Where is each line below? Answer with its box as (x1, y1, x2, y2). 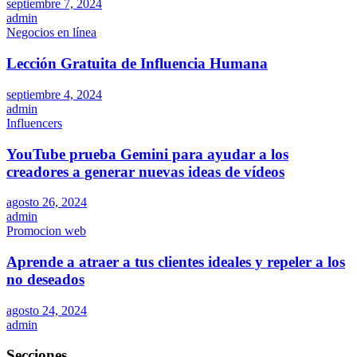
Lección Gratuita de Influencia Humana (6, 55, 268, 73)
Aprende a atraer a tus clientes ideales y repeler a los (6, 253, 345, 270)
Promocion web (6, 224, 86, 238)
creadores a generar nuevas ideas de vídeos (6, 163, 284, 180)
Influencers (6, 116, 62, 130)
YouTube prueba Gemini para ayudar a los (6, 145, 288, 163)
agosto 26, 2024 (6, 195, 87, 210)
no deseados (6, 271, 84, 288)
